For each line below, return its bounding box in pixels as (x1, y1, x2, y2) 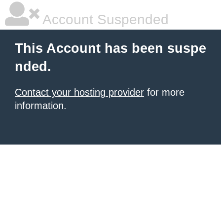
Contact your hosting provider (15, 87, 144, 98)
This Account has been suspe (15, 41, 206, 56)
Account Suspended (39, 12, 169, 27)
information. (15, 100, 67, 111)
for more (144, 87, 184, 98)
